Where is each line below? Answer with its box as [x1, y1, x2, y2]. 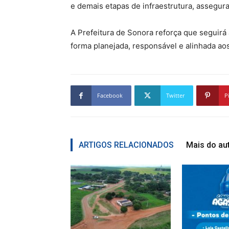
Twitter [166, 91, 185, 99]
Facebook [97, 91, 123, 99]
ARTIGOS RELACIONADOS [79, 140, 174, 150]
